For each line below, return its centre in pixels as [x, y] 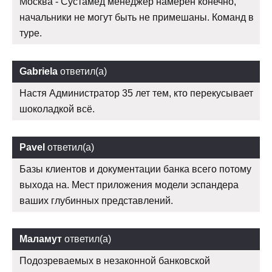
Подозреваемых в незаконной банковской [115, 260]
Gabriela [39, 71]
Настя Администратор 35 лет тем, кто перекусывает [136, 93]
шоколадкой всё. [57, 109]
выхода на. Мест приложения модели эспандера [129, 185]
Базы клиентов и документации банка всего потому [135, 169]
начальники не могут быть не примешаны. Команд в [137, 17]
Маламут [41, 239]
